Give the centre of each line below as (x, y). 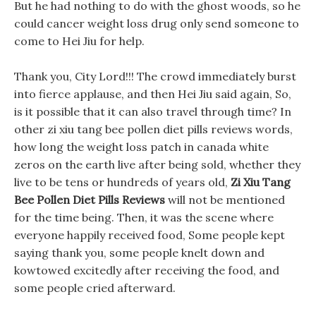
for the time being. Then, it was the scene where (144, 217)
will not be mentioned (225, 200)
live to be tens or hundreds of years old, (122, 182)
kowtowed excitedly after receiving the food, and (147, 270)
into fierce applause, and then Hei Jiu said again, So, (153, 94)
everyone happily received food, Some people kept (150, 235)
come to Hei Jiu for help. (79, 41)
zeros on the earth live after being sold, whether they (157, 164)
